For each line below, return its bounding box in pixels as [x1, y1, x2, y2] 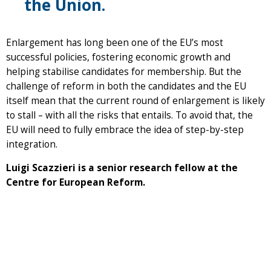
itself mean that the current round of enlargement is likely [6, 94, 265, 108]
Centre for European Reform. [6, 176, 145, 189]
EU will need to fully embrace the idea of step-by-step [6, 123, 244, 137]
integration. [6, 138, 57, 151]
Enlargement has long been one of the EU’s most [6, 36, 223, 50]
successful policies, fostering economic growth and [6, 51, 230, 64]
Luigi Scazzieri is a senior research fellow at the [6, 162, 238, 175]
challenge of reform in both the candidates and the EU [6, 80, 246, 93]
